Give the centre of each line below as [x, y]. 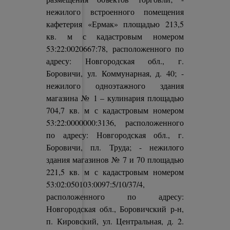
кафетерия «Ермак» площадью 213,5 [115, 24]
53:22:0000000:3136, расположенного [115, 122]
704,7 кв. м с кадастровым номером [115, 110]
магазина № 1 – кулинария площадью [115, 98]
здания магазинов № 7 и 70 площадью [115, 159]
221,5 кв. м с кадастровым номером [115, 172]
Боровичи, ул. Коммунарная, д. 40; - [115, 73]
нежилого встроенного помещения [115, 12]
